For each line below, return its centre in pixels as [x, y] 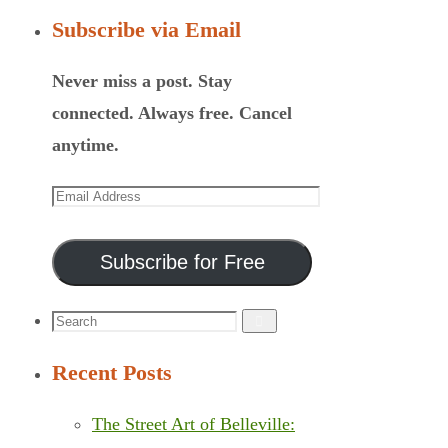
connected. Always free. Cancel [172, 113]
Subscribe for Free [182, 262]
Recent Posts [112, 373]
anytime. [85, 145]
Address [80, 226]
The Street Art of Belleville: [193, 424]
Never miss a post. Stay [142, 81]
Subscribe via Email [146, 29]
